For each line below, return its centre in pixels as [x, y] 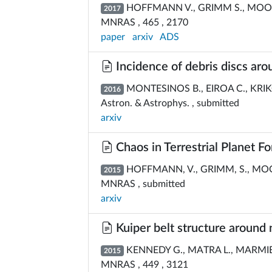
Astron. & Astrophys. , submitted [170, 103]
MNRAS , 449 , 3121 [144, 265]
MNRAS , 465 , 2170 [144, 22]
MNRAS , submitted [143, 184]
